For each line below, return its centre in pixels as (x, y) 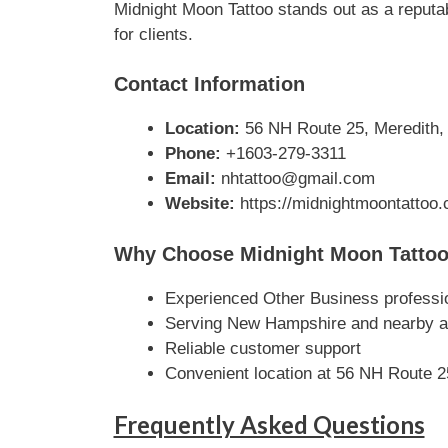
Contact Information (209, 84)
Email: (190, 178)
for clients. (153, 34)
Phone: (192, 153)
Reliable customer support (262, 348)
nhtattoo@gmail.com (295, 178)
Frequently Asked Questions (269, 424)
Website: (199, 203)
